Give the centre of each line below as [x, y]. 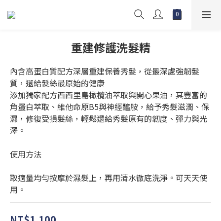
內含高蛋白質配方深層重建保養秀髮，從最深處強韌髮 [105, 71]
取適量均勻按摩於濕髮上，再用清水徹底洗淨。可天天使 [109, 178]
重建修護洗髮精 [110, 47]
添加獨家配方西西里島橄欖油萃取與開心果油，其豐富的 [109, 95]
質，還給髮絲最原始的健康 [57, 83]
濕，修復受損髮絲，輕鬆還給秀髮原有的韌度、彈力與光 [109, 118]
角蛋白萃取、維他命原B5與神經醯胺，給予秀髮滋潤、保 [110, 107]
